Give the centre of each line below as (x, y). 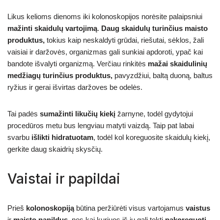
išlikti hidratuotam (62, 137)
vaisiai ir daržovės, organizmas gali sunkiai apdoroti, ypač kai (105, 52)
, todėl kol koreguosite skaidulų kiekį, (152, 137)
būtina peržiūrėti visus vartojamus (130, 208)
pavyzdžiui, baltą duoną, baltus (163, 75)
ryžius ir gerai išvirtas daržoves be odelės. (75, 87)
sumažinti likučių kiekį (78, 113)
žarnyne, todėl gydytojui (154, 113)
